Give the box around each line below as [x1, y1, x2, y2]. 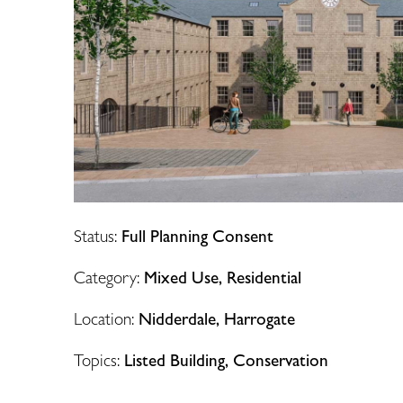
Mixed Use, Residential [144, 266, 301, 287]
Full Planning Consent [121, 225, 273, 246]
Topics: [74, 349, 120, 370]
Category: [74, 266, 139, 287]
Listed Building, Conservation [124, 349, 328, 370]
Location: [74, 308, 134, 328]
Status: [74, 225, 117, 246]
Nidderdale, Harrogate [139, 308, 295, 328]
